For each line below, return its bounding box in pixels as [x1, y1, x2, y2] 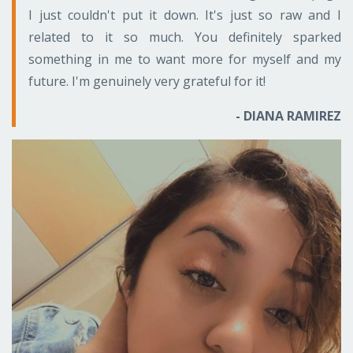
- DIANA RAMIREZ [236, 107, 341, 125]
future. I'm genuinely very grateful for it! [28, 72, 266, 91]
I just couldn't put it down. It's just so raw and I [28, 6, 341, 24]
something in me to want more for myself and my [28, 50, 341, 69]
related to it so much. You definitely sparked [28, 28, 341, 46]
